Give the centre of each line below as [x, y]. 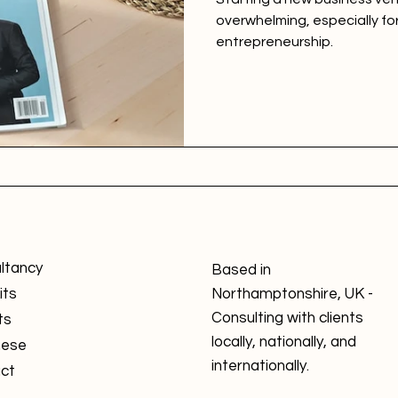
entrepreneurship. [275, 42]
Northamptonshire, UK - [292, 294]
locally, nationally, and [284, 342]
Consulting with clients [287, 318]
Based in [241, 270]
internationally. [260, 366]
